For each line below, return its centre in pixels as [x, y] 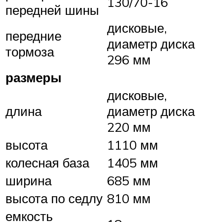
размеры [33, 77]
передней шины [52, 10]
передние [33, 35]
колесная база [47, 162]
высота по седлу [54, 198]
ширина [28, 180]
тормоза [30, 51]
